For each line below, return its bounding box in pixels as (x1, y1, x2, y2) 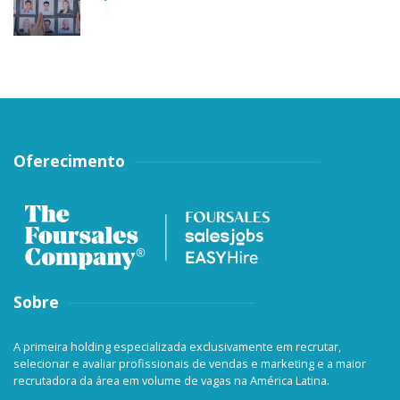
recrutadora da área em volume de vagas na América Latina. (13, 372, 329, 389)
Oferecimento (13, 150, 125, 172)
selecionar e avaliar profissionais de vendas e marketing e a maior (13, 355, 366, 372)
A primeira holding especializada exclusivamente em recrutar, (13, 338, 341, 355)
